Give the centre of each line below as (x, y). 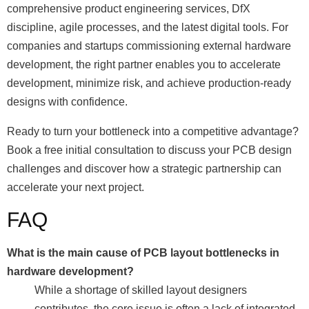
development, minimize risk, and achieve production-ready (149, 83)
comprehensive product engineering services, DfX (129, 9)
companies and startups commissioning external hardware (149, 46)
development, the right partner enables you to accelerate (144, 64)
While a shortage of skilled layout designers (141, 290)
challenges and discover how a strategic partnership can (144, 169)
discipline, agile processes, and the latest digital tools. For (148, 27)
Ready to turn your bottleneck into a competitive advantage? (153, 131)
